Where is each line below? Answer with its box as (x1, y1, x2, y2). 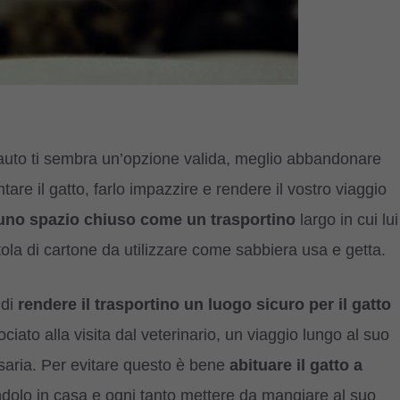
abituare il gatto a (229, 355, 362, 374)
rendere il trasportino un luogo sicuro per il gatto (18, 295, 391, 313)
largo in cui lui (296, 210, 398, 229)
